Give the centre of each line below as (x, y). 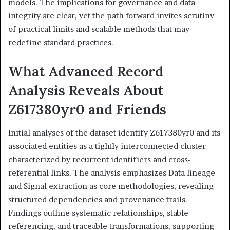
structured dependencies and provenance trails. (98, 199)
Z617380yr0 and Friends (87, 110)
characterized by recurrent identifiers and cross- (100, 159)
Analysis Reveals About (86, 91)
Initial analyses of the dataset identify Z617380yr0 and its (114, 132)
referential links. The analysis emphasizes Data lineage (112, 172)
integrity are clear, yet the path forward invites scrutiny (111, 16)
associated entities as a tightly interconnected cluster (107, 146)
